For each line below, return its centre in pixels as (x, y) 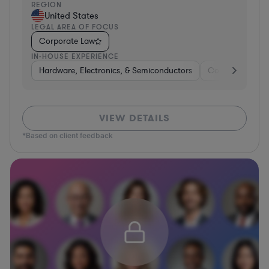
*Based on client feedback (68, 135)
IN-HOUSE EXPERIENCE (75, 56)
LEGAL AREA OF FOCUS (75, 26)
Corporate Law (67, 41)
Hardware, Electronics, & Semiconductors (116, 70)
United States (71, 15)
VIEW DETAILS (134, 118)
